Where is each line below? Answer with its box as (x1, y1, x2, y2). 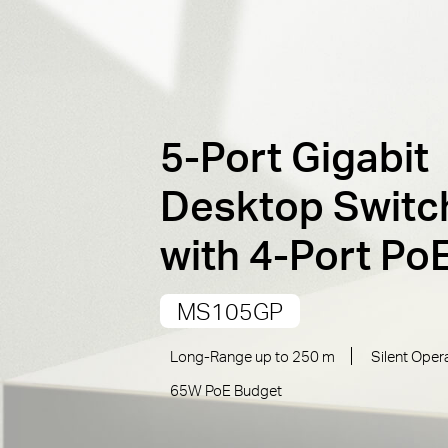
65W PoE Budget (169, 380, 282, 400)
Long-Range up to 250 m (169, 346, 335, 366)
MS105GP (176, 297, 283, 326)
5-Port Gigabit (159, 129, 429, 182)
